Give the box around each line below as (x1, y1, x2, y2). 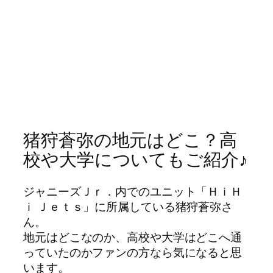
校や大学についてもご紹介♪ (23, 147, 248, 172)
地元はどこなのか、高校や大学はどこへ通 (23, 229, 243, 245)
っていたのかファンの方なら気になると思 (23, 244, 243, 260)
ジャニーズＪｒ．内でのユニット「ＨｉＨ (23, 183, 243, 199)
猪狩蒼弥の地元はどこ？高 (23, 128, 237, 152)
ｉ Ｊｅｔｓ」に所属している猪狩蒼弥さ (23, 198, 233, 214)
